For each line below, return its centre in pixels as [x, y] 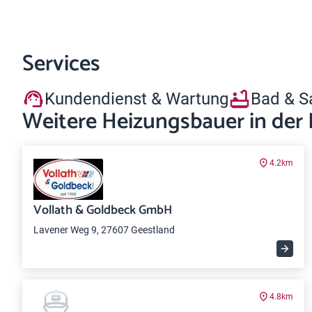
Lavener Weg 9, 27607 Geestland [104, 230]
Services [61, 64]
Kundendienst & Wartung [136, 99]
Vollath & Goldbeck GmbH [103, 210]
